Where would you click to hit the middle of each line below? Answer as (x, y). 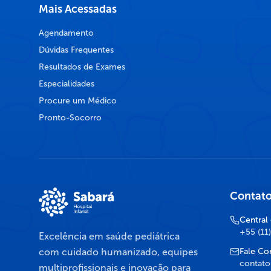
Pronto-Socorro (70, 118)
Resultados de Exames (82, 67)
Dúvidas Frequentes (76, 50)
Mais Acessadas (78, 9)
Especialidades (67, 84)
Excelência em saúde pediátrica (109, 237)
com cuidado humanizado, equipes (118, 252)
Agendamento (66, 33)
